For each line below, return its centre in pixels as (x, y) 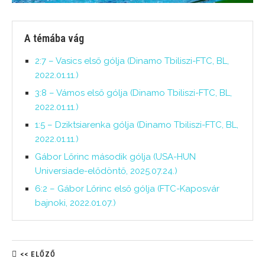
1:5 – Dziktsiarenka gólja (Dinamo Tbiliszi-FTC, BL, (137, 125)
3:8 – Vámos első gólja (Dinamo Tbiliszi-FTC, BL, (133, 93)
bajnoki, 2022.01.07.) (75, 203)
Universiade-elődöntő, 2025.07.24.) (106, 171)
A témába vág (54, 38)
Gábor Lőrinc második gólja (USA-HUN (115, 157)
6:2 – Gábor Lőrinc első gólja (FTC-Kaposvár (127, 189)
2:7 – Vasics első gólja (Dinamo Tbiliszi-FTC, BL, (132, 61)
